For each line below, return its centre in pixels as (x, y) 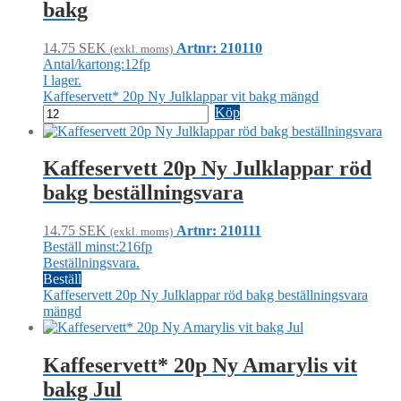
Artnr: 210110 (219, 47)
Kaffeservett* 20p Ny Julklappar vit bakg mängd (181, 96)
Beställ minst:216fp (98, 247)
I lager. (62, 80)
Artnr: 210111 (219, 231)
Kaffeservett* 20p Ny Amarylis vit (200, 366)
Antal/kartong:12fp (97, 64)
